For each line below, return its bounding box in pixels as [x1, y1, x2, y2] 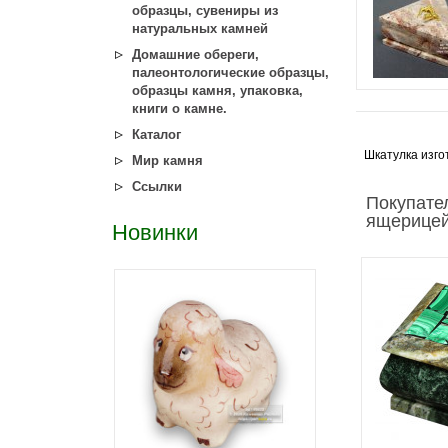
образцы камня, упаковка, [132, 83, 303, 98]
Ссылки [132, 179, 182, 194]
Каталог [132, 127, 181, 142]
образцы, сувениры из [132, 3, 278, 18]
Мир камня [132, 153, 203, 168]
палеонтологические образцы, [132, 65, 329, 80]
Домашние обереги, [132, 47, 259, 62]
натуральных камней [132, 21, 268, 36]
